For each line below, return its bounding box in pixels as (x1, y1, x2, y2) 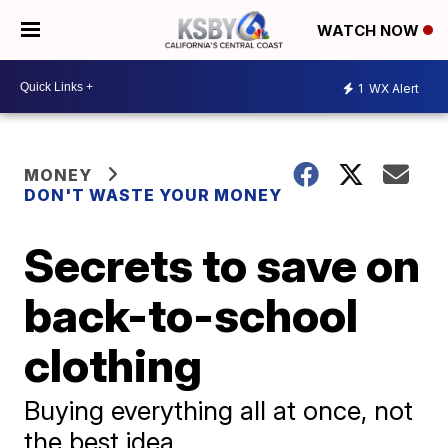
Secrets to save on (24, 237, 421, 293)
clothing (24, 337, 203, 393)
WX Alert (366, 80, 419, 96)
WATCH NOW (317, 21, 423, 41)
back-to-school (24, 287, 359, 343)
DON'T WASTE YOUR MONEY (24, 185, 283, 205)
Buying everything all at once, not (24, 395, 414, 426)
